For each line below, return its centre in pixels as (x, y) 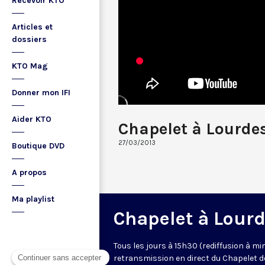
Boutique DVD (38, 146)
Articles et (32, 27)
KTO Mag (30, 66)
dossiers (29, 39)
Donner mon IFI (41, 93)
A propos (29, 172)
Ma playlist (33, 199)
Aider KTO (32, 119)
